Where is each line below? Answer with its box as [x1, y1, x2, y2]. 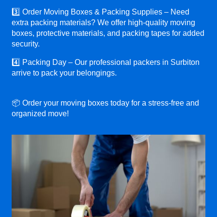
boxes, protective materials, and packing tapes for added [12, 29, 204, 37]
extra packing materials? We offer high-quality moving [12, 18, 195, 27]
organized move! [12, 109, 69, 118]
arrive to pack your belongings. [12, 68, 117, 77]
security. [12, 39, 40, 48]
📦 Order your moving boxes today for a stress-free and [12, 98, 199, 107]
